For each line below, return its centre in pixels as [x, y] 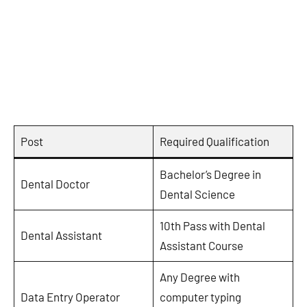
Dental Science [197, 194]
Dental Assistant [61, 235]
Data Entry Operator [70, 296]
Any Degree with [199, 277]
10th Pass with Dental [212, 225]
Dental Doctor [55, 183]
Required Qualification [214, 141]
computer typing [200, 296]
